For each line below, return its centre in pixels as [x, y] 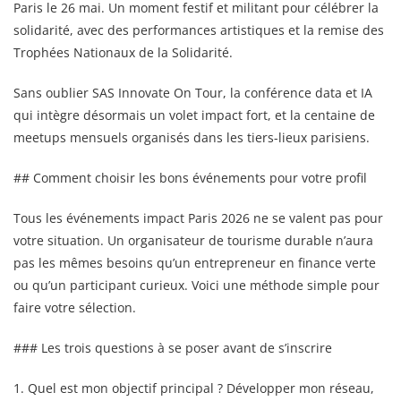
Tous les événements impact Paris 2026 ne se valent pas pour [198, 218]
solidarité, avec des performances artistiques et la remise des [199, 30]
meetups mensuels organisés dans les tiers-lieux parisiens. [192, 137]
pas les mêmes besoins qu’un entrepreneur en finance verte [195, 262]
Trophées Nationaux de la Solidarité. [123, 52]
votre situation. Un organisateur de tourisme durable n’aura [193, 240]
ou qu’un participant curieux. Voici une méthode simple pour [196, 285]
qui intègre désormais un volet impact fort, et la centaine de [194, 115]
